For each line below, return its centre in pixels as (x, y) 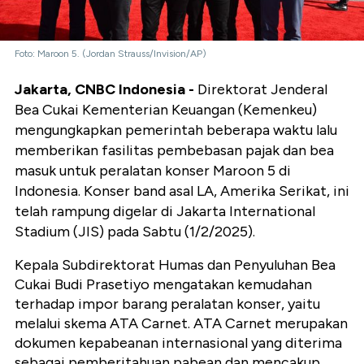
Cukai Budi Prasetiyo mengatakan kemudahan (163, 284)
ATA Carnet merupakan (271, 323)
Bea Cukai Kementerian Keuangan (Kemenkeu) (166, 109)
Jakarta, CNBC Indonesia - (106, 89)
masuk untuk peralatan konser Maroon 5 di (153, 170)
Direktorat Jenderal (262, 89)
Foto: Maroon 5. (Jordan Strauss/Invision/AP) (110, 53)
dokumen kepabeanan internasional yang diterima (178, 342)
